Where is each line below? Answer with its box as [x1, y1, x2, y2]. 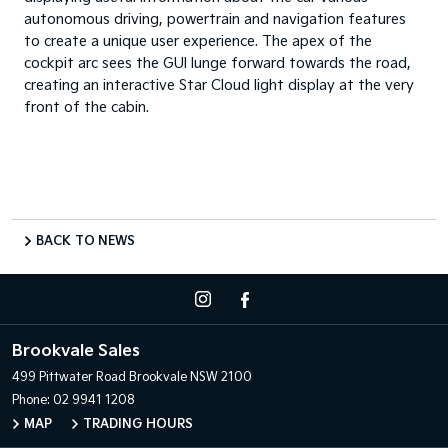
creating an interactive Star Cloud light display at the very [24, 76, 414, 94]
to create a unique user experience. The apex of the [24, 32, 372, 50]
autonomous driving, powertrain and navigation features [24, 10, 406, 28]
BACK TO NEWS [36, 233, 136, 249]
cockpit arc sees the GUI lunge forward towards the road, [24, 54, 411, 72]
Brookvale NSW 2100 [129, 369, 252, 385]
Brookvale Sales [12, 341, 140, 361]
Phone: [12, 392, 53, 408]
